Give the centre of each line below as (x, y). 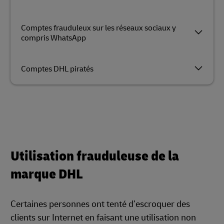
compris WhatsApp (53, 38)
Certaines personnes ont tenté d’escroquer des (100, 204)
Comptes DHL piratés (57, 69)
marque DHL (47, 174)
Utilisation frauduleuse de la (95, 156)
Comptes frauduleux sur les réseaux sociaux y (98, 28)
